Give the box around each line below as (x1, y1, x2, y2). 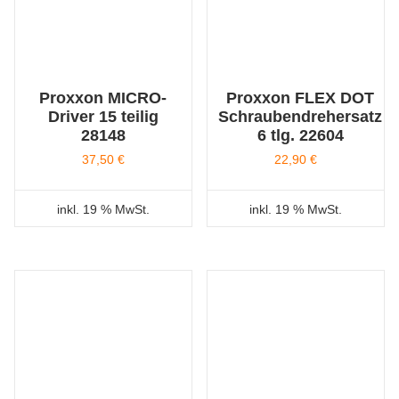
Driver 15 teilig (47, 108, 159, 126)
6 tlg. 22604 (256, 126, 344, 144)
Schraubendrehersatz (218, 108, 383, 126)
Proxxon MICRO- (39, 89, 167, 107)
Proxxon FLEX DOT (226, 89, 375, 107)
